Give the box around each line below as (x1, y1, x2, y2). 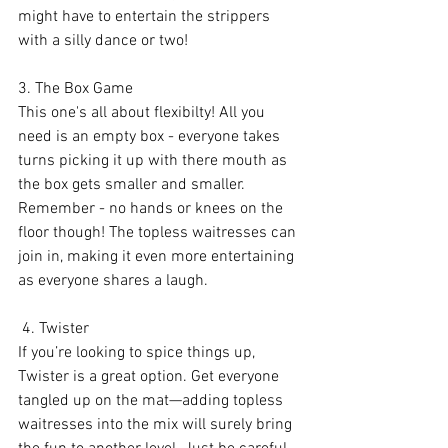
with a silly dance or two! (18, 31, 188, 51)
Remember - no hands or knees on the (18, 199, 287, 219)
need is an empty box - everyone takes (18, 127, 284, 147)
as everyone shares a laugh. (18, 271, 208, 291)
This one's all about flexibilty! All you (18, 103, 269, 123)
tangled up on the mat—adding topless (18, 391, 287, 411)
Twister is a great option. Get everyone (18, 367, 283, 387)
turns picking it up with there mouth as (18, 151, 291, 171)
